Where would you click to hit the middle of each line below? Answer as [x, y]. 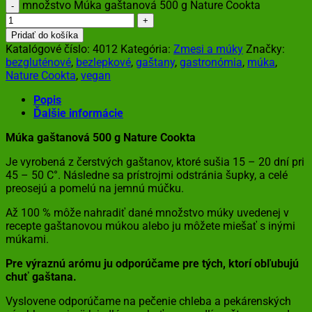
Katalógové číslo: [49, 49]
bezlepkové [103, 62]
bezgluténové [38, 62]
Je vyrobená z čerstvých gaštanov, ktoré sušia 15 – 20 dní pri [155, 162]
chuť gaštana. [41, 276]
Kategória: [147, 49]
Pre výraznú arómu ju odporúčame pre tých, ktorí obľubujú [152, 263]
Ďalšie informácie [78, 113]
